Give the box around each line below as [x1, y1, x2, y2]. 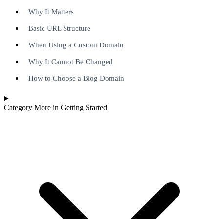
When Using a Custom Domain [28, 40, 124, 49]
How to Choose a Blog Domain [28, 73, 124, 82]
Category [4, 103, 34, 111]
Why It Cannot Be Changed [28, 57, 113, 66]
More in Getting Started [34, 103, 107, 111]
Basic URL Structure [28, 23, 90, 32]
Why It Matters [28, 7, 74, 16]
